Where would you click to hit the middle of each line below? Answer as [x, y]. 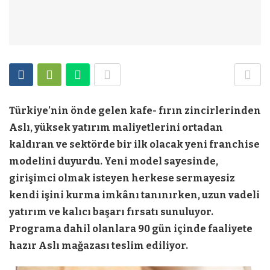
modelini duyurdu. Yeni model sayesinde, [114, 161]
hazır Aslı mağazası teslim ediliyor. [99, 246]
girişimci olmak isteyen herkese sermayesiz [122, 178]
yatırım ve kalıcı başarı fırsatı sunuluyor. [111, 212]
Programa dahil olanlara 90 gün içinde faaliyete [131, 229]
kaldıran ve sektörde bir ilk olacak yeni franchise [134, 144]
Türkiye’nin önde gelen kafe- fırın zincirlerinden [135, 111]
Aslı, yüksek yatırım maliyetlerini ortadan [116, 127]
